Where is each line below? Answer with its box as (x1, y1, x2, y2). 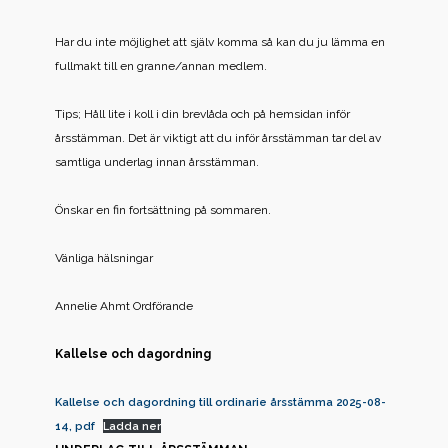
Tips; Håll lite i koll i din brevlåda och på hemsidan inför (55, 107, 350, 121)
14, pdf (55, 419, 95, 433)
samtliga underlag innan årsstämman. (55, 155, 259, 169)
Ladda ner (103, 419, 162, 433)
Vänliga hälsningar (55, 251, 153, 265)
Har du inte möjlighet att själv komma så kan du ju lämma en (55, 35, 385, 49)
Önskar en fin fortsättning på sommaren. (55, 203, 271, 217)
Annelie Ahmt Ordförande (55, 299, 193, 313)
